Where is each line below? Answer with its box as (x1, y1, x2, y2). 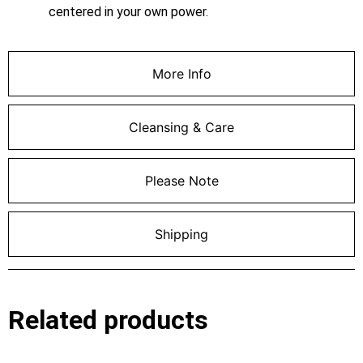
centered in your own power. (49, 3, 208, 19)
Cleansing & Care (129, 118, 234, 135)
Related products (8, 304, 208, 335)
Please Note (144, 172, 219, 189)
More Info (152, 65, 211, 82)
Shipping (155, 225, 208, 242)
